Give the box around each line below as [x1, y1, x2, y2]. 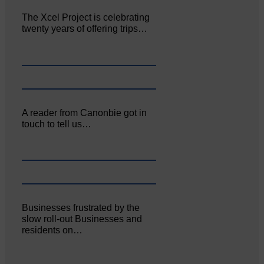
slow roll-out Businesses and [22, 214, 143, 225]
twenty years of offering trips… [22, 23, 148, 34]
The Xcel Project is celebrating [22, 12, 150, 22]
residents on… [22, 225, 83, 236]
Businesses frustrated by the [22, 203, 140, 213]
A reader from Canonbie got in [22, 107, 147, 118]
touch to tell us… [22, 118, 92, 129]
